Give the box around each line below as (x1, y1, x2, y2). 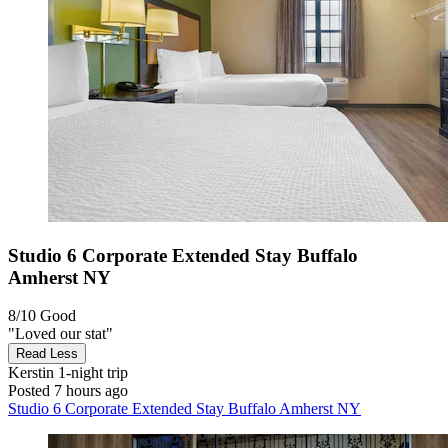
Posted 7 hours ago (8, 382, 128, 400)
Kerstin (8, 364, 54, 382)
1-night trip (54, 364, 128, 382)
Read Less (16, 346, 78, 362)
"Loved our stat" (8, 325, 113, 343)
